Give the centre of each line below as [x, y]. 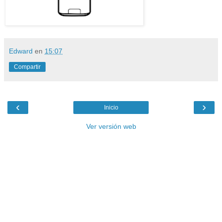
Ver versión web [111, 127]
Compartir [27, 67]
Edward [21, 51]
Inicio [111, 108]
